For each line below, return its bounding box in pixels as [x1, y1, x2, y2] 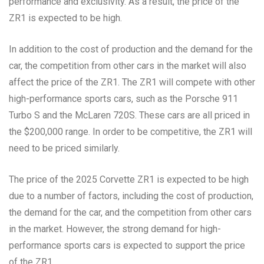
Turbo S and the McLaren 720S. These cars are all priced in [9, 109, 250, 121]
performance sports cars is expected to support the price [9, 239, 245, 251]
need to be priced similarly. [9, 142, 120, 154]
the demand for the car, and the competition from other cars [9, 206, 252, 218]
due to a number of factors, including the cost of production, [9, 190, 253, 202]
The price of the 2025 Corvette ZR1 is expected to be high [9, 173, 249, 185]
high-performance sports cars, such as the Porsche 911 [9, 93, 238, 104]
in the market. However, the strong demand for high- [9, 223, 221, 235]
